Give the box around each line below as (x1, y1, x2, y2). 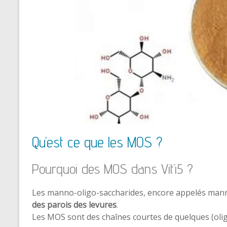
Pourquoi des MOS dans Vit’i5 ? (32, 160, 193, 177)
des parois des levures (32, 199, 117, 210)
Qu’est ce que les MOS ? (32, 133, 163, 151)
